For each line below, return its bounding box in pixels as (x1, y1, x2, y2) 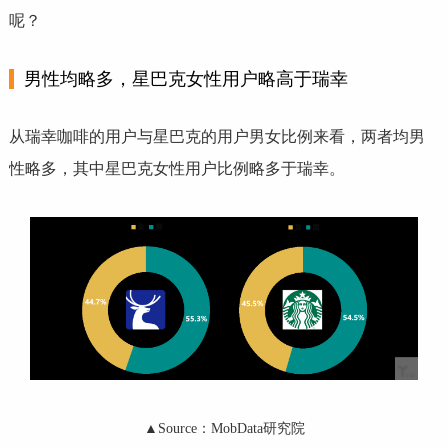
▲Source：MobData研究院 (143, 420, 305, 436)
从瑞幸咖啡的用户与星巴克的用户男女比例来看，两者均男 (8, 127, 425, 145)
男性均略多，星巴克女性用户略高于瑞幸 (23, 68, 348, 89)
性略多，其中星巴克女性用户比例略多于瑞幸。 (8, 159, 345, 177)
